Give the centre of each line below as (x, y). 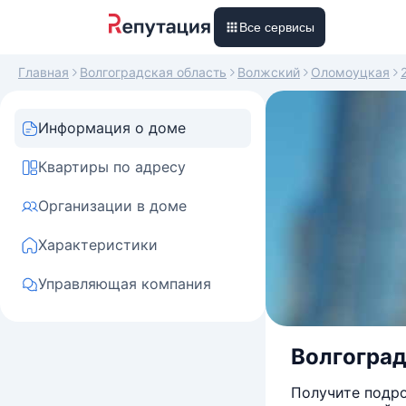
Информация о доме (112, 128)
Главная (43, 72)
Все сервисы (277, 27)
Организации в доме (112, 206)
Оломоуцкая (350, 72)
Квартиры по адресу (112, 167)
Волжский (269, 72)
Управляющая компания (125, 284)
